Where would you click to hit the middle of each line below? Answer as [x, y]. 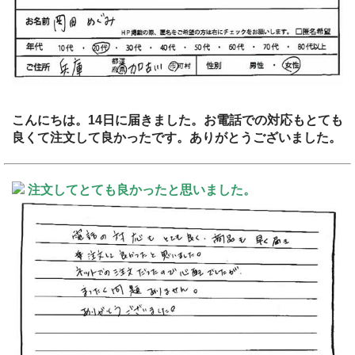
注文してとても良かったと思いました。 [142, 189]
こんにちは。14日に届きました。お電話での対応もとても [177, 120]
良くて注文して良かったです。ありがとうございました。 [177, 137]
